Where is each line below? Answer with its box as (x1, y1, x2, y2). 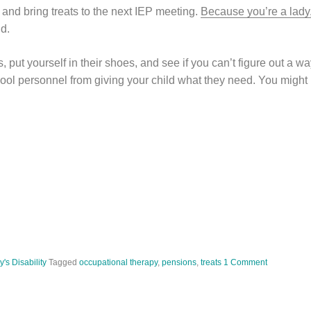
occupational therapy (79, 258, 158, 267)
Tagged (49, 258, 79, 267)
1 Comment (224, 258, 267, 267)
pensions (162, 258, 196, 267)
